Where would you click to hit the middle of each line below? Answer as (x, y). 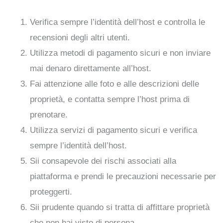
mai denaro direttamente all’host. (91, 68)
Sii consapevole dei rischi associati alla (103, 161)
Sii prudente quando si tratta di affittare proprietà (120, 207)
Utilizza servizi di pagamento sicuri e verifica (114, 130)
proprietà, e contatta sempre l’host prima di (110, 99)
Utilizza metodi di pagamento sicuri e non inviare (120, 53)
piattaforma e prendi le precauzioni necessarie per (123, 176)
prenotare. (49, 114)
